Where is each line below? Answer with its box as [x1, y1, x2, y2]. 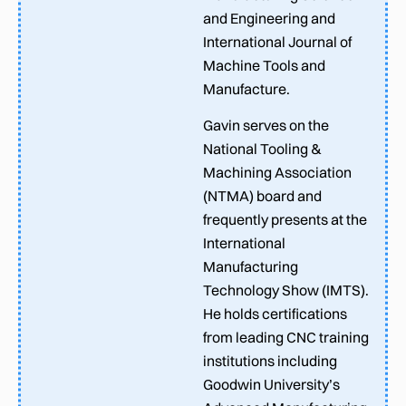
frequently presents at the [203, 209, 367, 228]
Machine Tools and [203, 55, 325, 74]
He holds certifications [203, 304, 347, 323]
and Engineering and [203, 8, 335, 27]
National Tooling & [203, 139, 322, 158]
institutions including [203, 351, 337, 370]
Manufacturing [203, 256, 298, 275]
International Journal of [203, 32, 352, 51]
